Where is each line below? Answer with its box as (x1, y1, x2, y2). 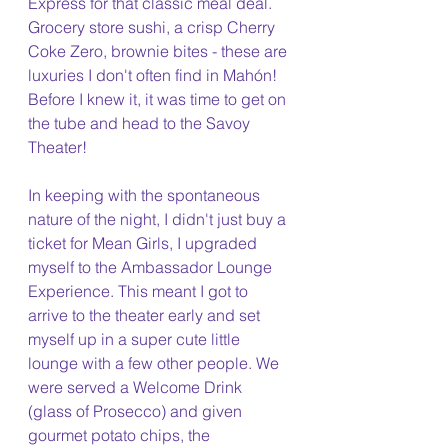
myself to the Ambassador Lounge (28, 257, 276, 277)
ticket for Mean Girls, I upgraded (28, 233, 261, 253)
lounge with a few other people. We (28, 353, 283, 373)
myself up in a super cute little (28, 329, 244, 349)
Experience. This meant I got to (28, 281, 252, 301)
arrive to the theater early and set (28, 305, 264, 325)
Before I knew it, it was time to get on (28, 89, 290, 109)
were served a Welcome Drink (28, 377, 246, 397)
